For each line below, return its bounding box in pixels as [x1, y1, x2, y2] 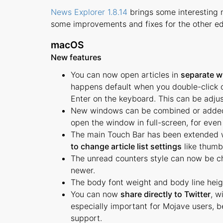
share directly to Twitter [120, 189, 211, 199]
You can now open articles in [71, 70, 181, 80]
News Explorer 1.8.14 [51, 7, 127, 17]
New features [51, 52, 102, 62]
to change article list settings [71, 141, 182, 151]
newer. [71, 165, 95, 175]
